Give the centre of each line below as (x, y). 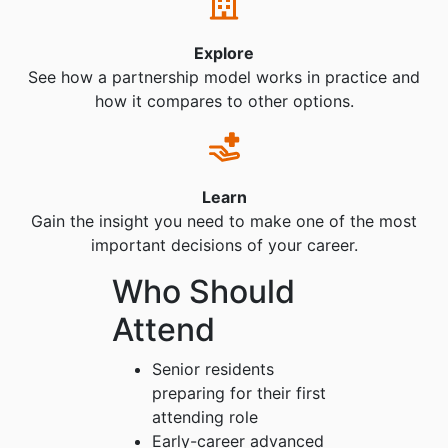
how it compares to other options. (224, 101)
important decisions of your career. (224, 245)
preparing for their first (239, 393)
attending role (205, 417)
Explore (224, 53)
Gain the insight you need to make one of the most (224, 221)
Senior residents (213, 369)
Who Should (203, 292)
